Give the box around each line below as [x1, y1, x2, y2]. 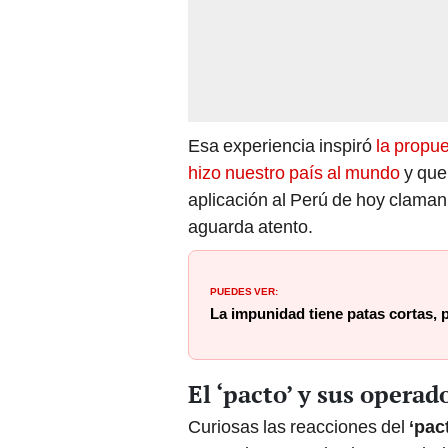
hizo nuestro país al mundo [188, 162, 400, 184]
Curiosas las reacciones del [188, 416, 409, 438]
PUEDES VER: [210, 282, 278, 299]
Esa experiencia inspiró [188, 135, 376, 157]
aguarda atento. [188, 216, 317, 238]
